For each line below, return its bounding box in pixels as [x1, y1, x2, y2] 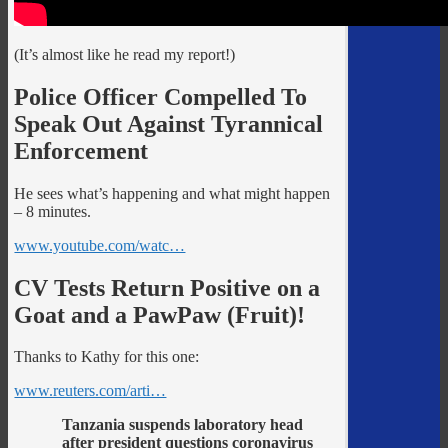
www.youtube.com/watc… [14, 236, 186, 254]
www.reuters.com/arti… [14, 382, 167, 400]
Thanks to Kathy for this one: [14, 348, 200, 366]
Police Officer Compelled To [14, 83, 308, 110]
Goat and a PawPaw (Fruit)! [14, 301, 306, 328]
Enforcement [14, 137, 149, 164]
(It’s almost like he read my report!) [14, 45, 236, 63]
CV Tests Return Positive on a [14, 274, 321, 301]
